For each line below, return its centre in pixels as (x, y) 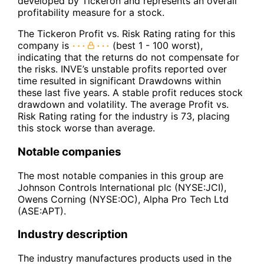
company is (45, 46)
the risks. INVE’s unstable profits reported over (122, 69)
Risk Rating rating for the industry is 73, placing (124, 116)
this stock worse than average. (86, 128)
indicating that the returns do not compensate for (128, 57)
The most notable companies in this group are (121, 175)
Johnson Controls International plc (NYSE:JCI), (122, 187)
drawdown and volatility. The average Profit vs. (123, 105)
